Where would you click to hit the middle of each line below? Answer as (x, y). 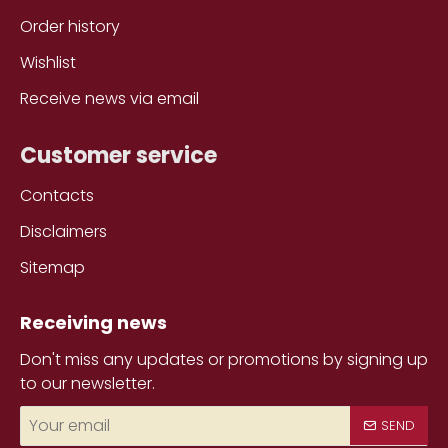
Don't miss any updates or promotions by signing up (224, 359)
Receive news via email (109, 98)
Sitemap (52, 267)
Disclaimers (63, 231)
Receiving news (93, 322)
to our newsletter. (87, 383)
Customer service (118, 155)
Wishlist (48, 62)
